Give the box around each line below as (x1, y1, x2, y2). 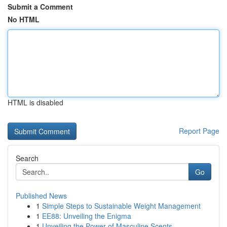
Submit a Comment (8, 2, 73, 12)
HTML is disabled (8, 97, 63, 107)
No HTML (8, 14, 40, 24)
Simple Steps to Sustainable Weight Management (42, 201, 201, 211)
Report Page (179, 126, 219, 136)
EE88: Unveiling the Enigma (42, 211, 131, 221)
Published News (16, 191, 67, 201)
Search (16, 153, 39, 163)
